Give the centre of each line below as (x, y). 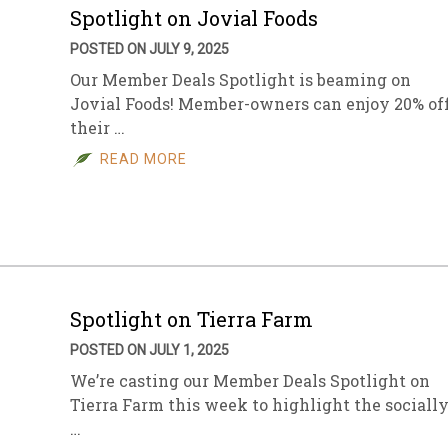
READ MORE (143, 159)
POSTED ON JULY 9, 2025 (149, 49)
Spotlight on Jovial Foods (194, 18)
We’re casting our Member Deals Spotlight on (250, 380)
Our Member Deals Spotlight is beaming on (240, 79)
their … (97, 127)
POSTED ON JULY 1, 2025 (149, 350)
